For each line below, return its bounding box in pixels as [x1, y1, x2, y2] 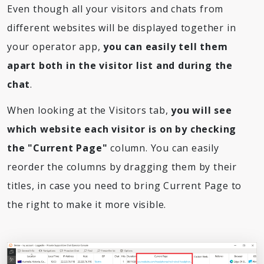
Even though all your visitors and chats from [7, 2, 224, 16]
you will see [171, 104, 232, 117]
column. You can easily [107, 141, 219, 155]
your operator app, [7, 40, 104, 54]
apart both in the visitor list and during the [7, 59, 233, 72]
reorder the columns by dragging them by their [7, 160, 237, 174]
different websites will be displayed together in [7, 21, 236, 35]
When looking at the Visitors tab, [7, 104, 171, 117]
